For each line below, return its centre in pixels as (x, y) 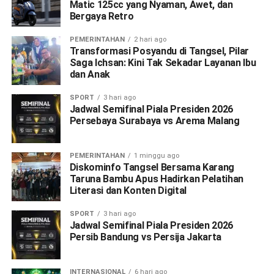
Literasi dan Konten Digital (128, 190)
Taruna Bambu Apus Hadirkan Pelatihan (157, 179)
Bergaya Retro (102, 16)
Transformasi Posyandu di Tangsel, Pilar (159, 51)
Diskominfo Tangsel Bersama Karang (152, 167)
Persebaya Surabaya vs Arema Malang (154, 120)
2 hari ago (150, 39)
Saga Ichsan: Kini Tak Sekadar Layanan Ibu (163, 62)
